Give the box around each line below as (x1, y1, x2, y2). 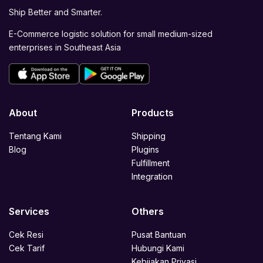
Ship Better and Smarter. (9, 7, 102, 18)
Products (131, 107, 174, 119)
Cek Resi (9, 230, 43, 240)
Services (9, 205, 49, 218)
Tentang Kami (9, 131, 62, 141)
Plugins (131, 144, 159, 155)
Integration (131, 171, 173, 182)
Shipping (131, 131, 166, 141)
